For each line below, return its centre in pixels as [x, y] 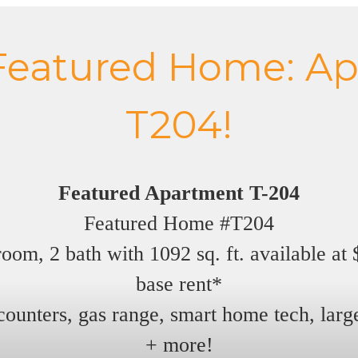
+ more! [179, 344]
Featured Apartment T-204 [179, 193]
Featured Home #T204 [179, 223]
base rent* [179, 284]
